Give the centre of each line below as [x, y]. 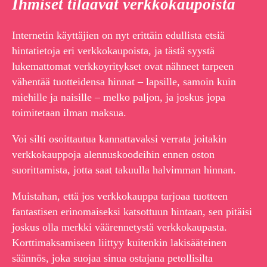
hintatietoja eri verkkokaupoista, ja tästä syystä [113, 50]
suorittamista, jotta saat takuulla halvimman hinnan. [124, 170]
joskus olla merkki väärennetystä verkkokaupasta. [119, 227]
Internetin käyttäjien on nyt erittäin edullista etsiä [118, 35]
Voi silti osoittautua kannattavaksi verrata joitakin [119, 139]
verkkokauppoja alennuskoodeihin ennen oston [113, 154]
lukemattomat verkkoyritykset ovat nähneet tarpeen [123, 66]
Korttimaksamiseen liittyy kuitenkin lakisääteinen [119, 242]
